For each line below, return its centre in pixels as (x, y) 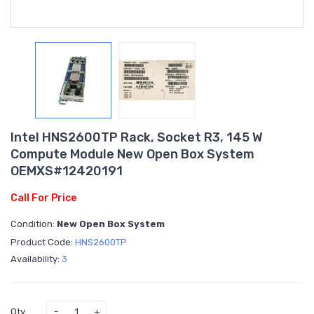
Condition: (34, 224)
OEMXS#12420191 (67, 171)
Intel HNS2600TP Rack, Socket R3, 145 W (137, 137)
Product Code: (43, 242)
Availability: (36, 259)
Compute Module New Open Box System (132, 154)
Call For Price (43, 198)
